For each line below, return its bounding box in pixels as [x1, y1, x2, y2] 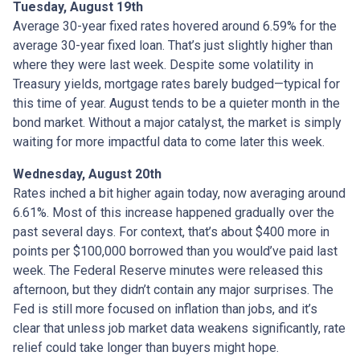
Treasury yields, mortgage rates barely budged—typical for [13, 76, 340, 92]
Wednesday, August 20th [13, 166, 162, 182]
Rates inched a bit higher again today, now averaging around [13, 186, 346, 201]
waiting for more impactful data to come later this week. [13, 134, 325, 149]
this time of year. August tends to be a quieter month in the [13, 96, 340, 111]
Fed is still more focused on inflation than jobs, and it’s [13, 301, 317, 317]
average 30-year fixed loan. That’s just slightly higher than [13, 38, 333, 53]
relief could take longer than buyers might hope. [13, 340, 279, 355]
